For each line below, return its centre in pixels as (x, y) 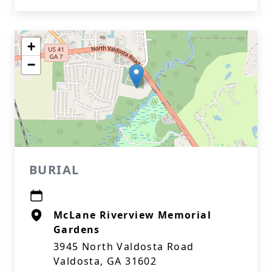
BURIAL (54, 170)
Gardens (77, 229)
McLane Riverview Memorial (132, 215)
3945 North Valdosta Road (124, 246)
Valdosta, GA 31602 (105, 261)
